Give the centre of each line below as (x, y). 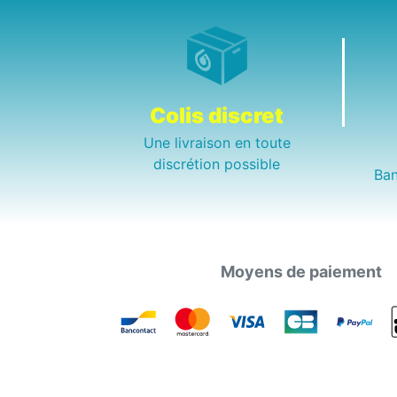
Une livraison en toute (217, 143)
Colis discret (217, 116)
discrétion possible (217, 164)
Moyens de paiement (301, 272)
